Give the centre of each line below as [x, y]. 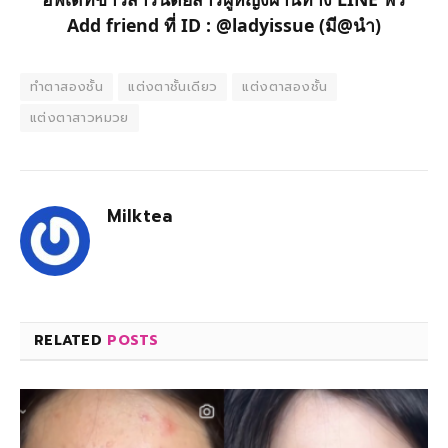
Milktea [139, 215]
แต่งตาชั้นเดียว [173, 86]
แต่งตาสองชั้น [285, 86]
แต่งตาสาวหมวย [79, 117]
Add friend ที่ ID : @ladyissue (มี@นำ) [224, 24]
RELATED [71, 340]
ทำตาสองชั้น [67, 86]
